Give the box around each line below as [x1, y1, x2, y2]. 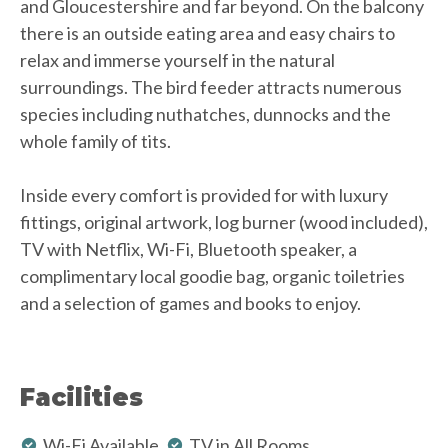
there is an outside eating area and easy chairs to [20, 21, 395, 44]
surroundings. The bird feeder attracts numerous [20, 75, 402, 98]
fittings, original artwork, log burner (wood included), [20, 210, 428, 233]
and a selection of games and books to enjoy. [20, 291, 361, 314]
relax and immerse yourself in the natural [20, 48, 335, 71]
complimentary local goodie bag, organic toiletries [20, 264, 405, 287]
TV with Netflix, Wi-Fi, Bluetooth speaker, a [20, 237, 357, 260]
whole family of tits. [20, 129, 171, 152]
